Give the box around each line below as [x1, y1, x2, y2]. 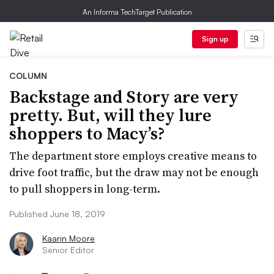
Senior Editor [42, 245, 94, 255]
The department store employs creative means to [9, 148, 257, 163]
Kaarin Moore [42, 233, 95, 243]
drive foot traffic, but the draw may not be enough [9, 165, 259, 180]
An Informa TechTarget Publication [82, 7, 192, 17]
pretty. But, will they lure [9, 103, 212, 127]
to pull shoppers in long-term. [9, 181, 160, 196]
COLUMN [9, 70, 47, 81]
